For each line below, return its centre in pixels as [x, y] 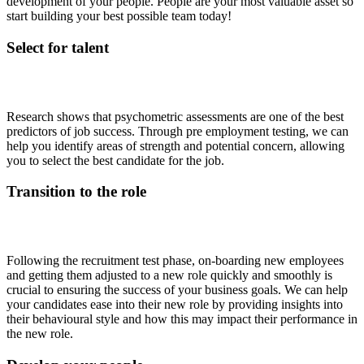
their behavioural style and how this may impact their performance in [182, 319]
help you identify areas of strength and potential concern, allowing [175, 145]
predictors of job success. [71, 131]
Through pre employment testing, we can [243, 131]
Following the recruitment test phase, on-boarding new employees [175, 261]
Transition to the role [76, 192]
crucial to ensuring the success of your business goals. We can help [177, 290]
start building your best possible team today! [119, 16]
